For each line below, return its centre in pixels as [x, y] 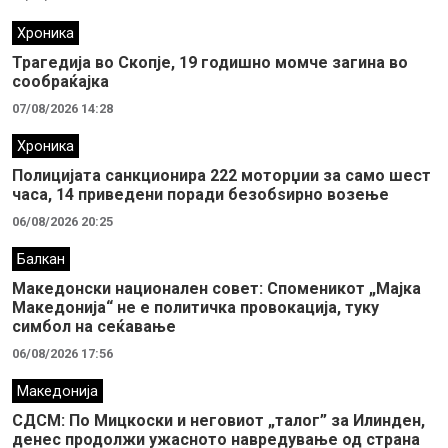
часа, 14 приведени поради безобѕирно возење [200, 194]
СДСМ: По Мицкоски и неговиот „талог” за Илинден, [218, 420]
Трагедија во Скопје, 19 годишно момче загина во [210, 62]
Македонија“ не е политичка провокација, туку [195, 307]
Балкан [41, 259]
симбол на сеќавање [94, 326]
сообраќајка [60, 81]
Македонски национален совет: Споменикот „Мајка [216, 288]
